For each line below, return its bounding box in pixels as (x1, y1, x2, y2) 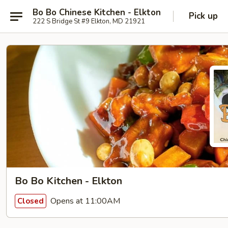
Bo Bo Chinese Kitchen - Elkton (33, 6, 161, 18)
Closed (17, 195, 44, 206)
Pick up (189, 10, 218, 22)
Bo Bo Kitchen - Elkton (15, 174, 122, 188)
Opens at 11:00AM (48, 195, 120, 207)
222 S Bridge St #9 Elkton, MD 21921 (33, 16, 145, 26)
